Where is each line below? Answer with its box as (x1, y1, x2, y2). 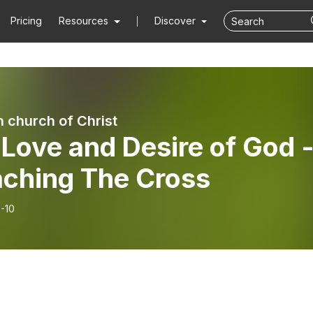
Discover (154, 15, 198, 27)
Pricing (10, 15, 43, 27)
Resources (59, 15, 109, 27)
